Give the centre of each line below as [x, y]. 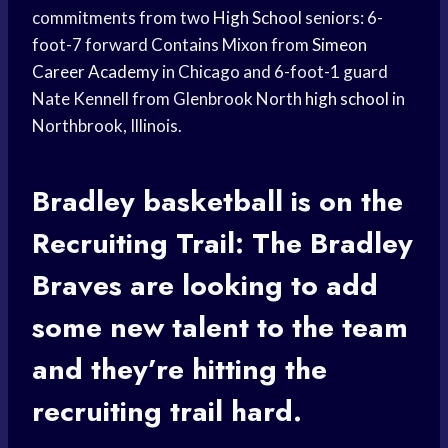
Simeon [339, 45]
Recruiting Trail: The [171, 244]
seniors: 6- [342, 18]
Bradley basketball [157, 202]
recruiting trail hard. [167, 412]
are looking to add [250, 286]
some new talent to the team [220, 328]
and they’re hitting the [179, 370]
